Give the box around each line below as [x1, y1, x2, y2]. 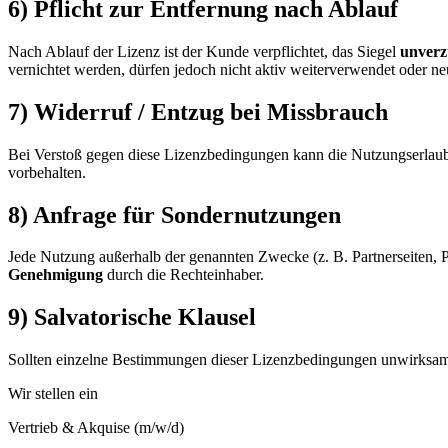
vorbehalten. [8, 163, 86, 181]
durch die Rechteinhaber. [103, 266, 264, 284]
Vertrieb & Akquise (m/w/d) [8, 419, 184, 437]
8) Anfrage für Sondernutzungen [8, 201, 341, 228]
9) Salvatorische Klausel [8, 304, 256, 331]
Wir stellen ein [8, 385, 98, 403]
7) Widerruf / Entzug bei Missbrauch [8, 98, 388, 125]
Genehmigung [8, 266, 103, 284]
